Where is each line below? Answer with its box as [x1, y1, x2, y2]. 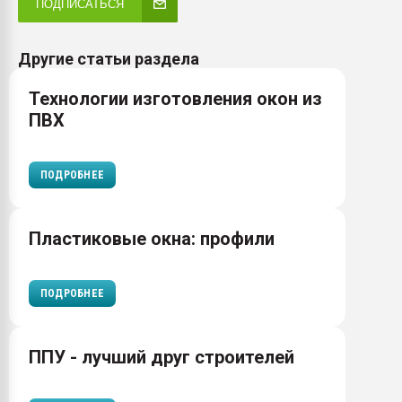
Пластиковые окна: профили [29, 228, 275, 250]
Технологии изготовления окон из [29, 88, 322, 110]
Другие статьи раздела [18, 49, 199, 69]
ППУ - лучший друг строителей [29, 346, 294, 369]
